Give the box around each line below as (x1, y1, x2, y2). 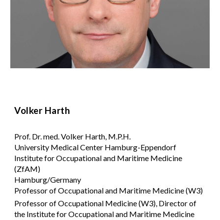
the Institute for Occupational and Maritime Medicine (14, 209, 195, 219)
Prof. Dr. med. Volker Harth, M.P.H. (14, 131, 131, 141)
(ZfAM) (14, 164, 41, 173)
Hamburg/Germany (14, 174, 82, 184)
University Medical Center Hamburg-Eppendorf (14, 142, 177, 152)
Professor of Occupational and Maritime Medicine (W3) (14, 185, 203, 195)
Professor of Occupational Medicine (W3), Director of (14, 198, 197, 208)
